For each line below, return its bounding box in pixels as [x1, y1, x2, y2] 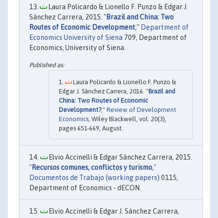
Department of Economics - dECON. [29, 184, 141, 192]
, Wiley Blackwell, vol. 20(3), [89, 115, 166, 123]
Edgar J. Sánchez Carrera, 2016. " [59, 88, 148, 95]
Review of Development [107, 106, 176, 114]
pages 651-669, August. [59, 125, 123, 132]
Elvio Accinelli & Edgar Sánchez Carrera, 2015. [47, 153, 192, 162]
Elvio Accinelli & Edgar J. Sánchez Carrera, [47, 207, 179, 216]
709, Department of [123, 33, 187, 41]
